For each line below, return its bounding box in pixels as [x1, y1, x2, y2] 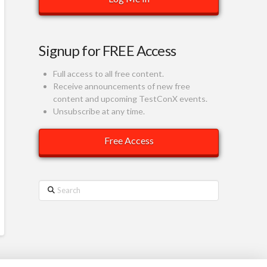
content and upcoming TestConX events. [52, 94, 207, 104]
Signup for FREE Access [39, 42, 176, 60]
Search [38, 181, 64, 192]
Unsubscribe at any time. [52, 106, 145, 117]
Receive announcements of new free [52, 81, 190, 92]
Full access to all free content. [52, 69, 164, 79]
